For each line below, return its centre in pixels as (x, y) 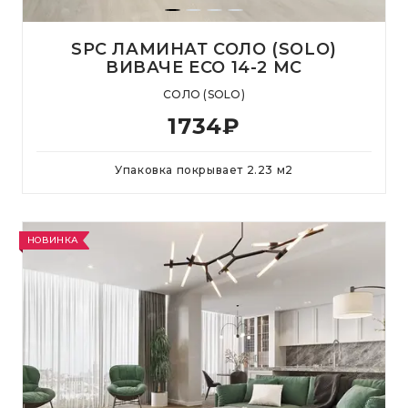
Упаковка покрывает (181, 170)
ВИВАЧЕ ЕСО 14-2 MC (204, 67)
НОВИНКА (53, 240)
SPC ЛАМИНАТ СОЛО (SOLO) (204, 49)
